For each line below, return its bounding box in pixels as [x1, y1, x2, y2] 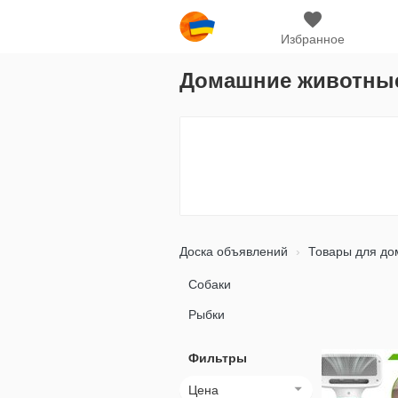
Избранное [280, 32, 345, 46]
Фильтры [188, 351, 247, 365]
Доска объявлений [179, 244, 288, 259]
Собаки [188, 277, 231, 291]
